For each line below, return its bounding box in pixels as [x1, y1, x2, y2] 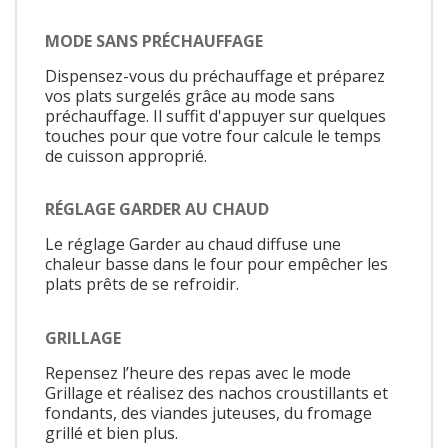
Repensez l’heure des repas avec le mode [45, 361, 351, 384]
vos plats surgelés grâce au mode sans [45, 84, 335, 107]
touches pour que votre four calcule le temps [45, 124, 381, 147]
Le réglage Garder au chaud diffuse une [45, 233, 341, 256]
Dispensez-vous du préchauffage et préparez [45, 64, 385, 87]
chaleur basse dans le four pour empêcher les [45, 253, 388, 276]
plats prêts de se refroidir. [45, 273, 239, 296]
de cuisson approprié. [45, 144, 207, 167]
